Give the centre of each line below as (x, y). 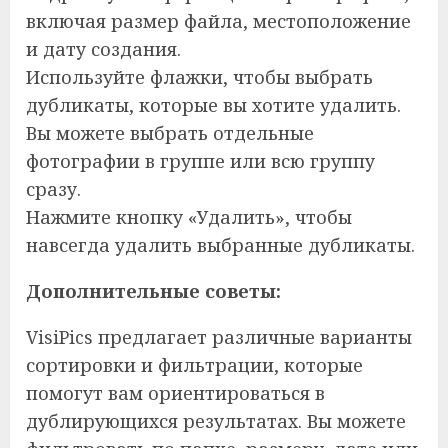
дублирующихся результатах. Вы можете (216, 421)
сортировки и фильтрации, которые (194, 365)
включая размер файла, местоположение (218, 21)
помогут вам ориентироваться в (175, 393)
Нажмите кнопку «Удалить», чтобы (189, 217)
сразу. (53, 189)
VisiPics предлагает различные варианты (219, 337)
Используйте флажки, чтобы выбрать (199, 77)
